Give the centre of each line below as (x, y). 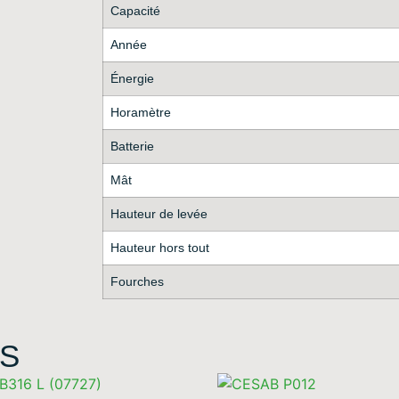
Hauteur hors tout (159, 247)
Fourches (137, 281)
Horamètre (140, 112)
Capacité (135, 10)
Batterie (132, 146)
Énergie (132, 78)
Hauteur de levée (159, 213)
